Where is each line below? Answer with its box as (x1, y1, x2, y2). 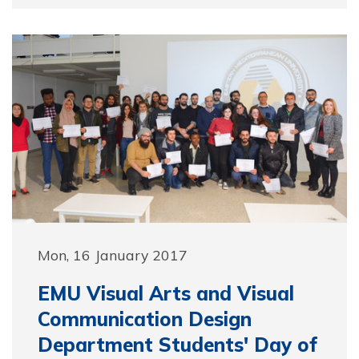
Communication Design (38, 307, 252, 331)
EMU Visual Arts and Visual (38, 281, 294, 305)
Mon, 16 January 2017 (38, 246, 188, 264)
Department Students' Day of (38, 333, 317, 357)
